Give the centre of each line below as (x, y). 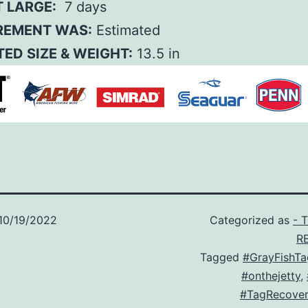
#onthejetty (271, 275)
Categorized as (251, 220)
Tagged (221, 257)
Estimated (126, 31)
